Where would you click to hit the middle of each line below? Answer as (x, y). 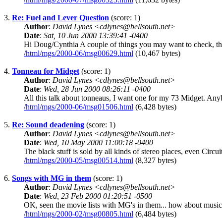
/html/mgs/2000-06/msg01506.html (79, 107)
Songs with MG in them (52, 178)
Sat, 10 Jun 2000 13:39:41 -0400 (96, 36)
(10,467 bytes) (157, 54)
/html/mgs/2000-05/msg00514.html (79, 161)
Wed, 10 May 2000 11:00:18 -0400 (98, 143)
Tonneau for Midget (46, 71)
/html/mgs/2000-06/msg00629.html (79, 54)
